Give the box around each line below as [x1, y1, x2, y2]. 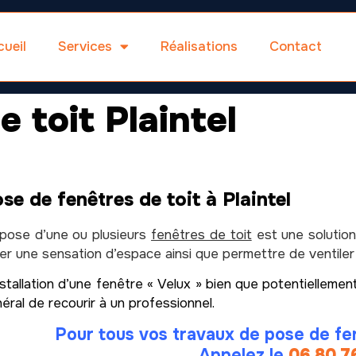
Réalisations [160, 37, 238, 55]
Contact [269, 37, 322, 55]
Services [57, 37, 112, 55]
